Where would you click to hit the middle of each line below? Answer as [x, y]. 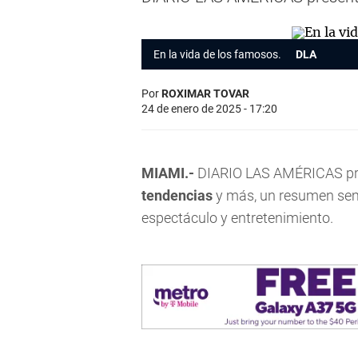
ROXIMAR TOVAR [205, 93]
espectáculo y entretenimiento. [237, 218]
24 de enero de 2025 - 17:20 [209, 109]
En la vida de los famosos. [219, 54]
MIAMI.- [168, 173]
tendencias [177, 195]
